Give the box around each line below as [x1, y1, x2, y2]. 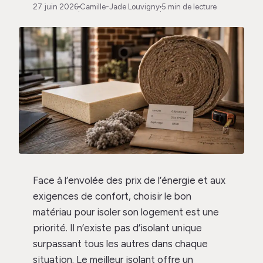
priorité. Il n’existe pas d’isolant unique [33, 221, 202, 234]
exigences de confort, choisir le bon [33, 190, 191, 202]
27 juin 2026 [33, 2, 78, 11]
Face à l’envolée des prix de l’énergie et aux [33, 174, 225, 186]
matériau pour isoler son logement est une [33, 205, 219, 218]
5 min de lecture [161, 2, 217, 11]
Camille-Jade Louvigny [80, 2, 160, 11]
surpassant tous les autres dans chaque [33, 237, 208, 249]
